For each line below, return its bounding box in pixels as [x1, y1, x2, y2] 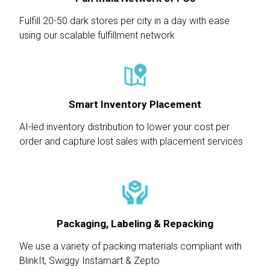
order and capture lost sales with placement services [19, 136, 243, 148]
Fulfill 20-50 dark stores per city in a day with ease [19, 15, 230, 27]
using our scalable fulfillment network [19, 30, 175, 42]
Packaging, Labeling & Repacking [57, 218, 213, 230]
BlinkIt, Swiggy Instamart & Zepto [19, 255, 160, 267]
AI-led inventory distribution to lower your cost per [19, 121, 230, 133]
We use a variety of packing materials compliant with [19, 240, 242, 253]
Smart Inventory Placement [69, 98, 201, 111]
